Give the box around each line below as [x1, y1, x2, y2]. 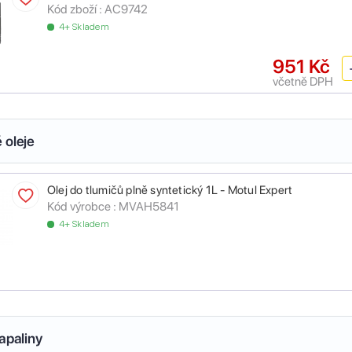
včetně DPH [273, 74, 333, 90]
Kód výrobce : [47, 199, 116, 214]
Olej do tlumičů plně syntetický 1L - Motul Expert [47, 183, 293, 198]
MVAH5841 [119, 199, 179, 214]
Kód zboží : [47, 2, 102, 17]
